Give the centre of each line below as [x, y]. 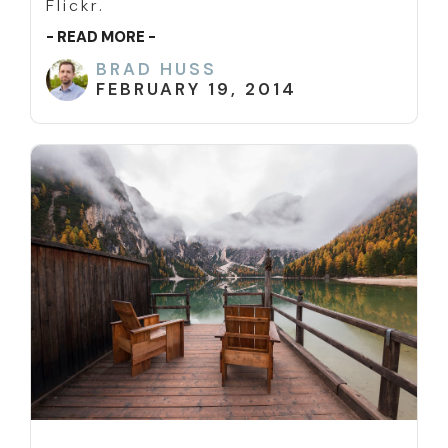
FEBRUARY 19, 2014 [196, 89]
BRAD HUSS [156, 69]
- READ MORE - [101, 37]
